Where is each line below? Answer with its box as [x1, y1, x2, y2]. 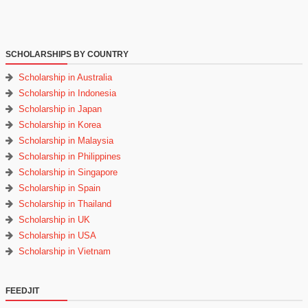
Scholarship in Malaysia [19, 135, 113, 146]
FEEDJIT [5, 286, 39, 296]
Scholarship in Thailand [19, 199, 111, 210]
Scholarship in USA [19, 230, 96, 241]
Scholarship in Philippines [19, 151, 121, 162]
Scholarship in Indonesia [19, 88, 116, 99]
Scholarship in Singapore [19, 167, 118, 178]
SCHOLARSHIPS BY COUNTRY [5, 49, 129, 60]
